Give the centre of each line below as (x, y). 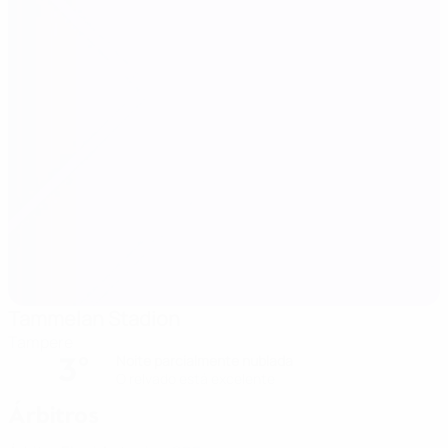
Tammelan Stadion (94, 318)
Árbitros (53, 415)
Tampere (40, 342)
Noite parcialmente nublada (204, 360)
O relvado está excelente (195, 378)
